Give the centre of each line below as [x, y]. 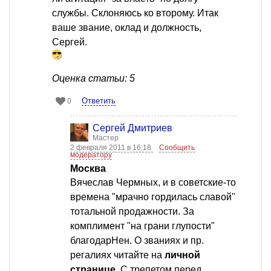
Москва [88, 169]
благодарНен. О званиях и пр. [137, 241]
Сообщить [177, 148]
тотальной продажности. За [132, 212]
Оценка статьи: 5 [93, 79]
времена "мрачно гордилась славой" [153, 197]
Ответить [99, 101]
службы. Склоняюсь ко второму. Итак [135, 13]
